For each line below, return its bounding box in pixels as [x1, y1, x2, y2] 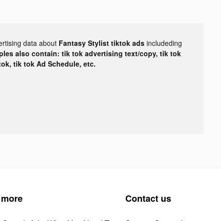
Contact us [125, 191, 171, 205]
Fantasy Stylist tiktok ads [59, 37, 147, 48]
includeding [147, 37, 182, 48]
